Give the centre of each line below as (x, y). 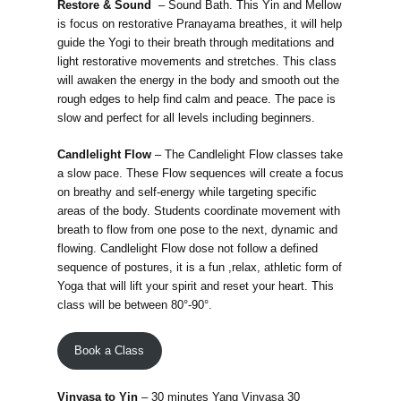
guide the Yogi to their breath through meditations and (196, 42)
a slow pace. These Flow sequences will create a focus (200, 173)
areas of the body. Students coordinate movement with (199, 210)
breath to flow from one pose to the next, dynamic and (197, 229)
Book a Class (110, 351)
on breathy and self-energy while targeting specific (187, 192)
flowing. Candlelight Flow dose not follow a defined (188, 248)
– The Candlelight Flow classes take (247, 154)
